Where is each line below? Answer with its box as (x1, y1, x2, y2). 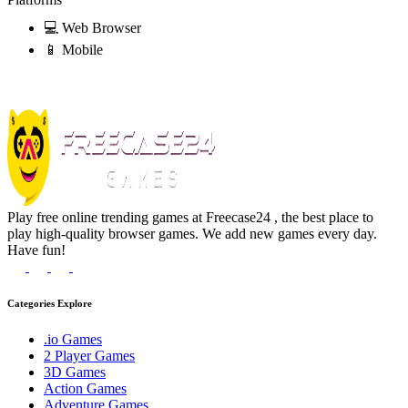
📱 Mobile (44, 42, 103, 58)
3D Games (44, 364, 106, 381)
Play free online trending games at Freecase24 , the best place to (7, 209, 373, 226)
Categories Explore (7, 298, 92, 310)
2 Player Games (44, 348, 135, 364)
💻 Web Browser (44, 20, 141, 36)
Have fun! (7, 242, 66, 259)
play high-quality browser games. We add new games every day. (7, 226, 377, 242)
